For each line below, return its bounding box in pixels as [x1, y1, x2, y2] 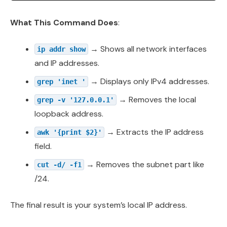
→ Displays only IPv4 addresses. [88, 76, 209, 87]
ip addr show [37, 45, 86, 54]
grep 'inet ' [37, 78, 86, 86]
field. [34, 141, 52, 152]
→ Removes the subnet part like [84, 159, 204, 170]
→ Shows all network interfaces [88, 44, 207, 55]
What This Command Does [10, 17, 118, 28]
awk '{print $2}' [37, 128, 102, 137]
